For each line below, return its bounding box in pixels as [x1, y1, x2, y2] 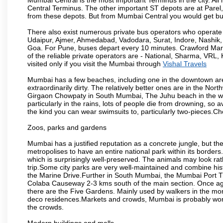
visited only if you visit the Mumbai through [27, 59, 163, 68]
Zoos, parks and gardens [27, 123, 107, 131]
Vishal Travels [163, 59, 207, 68]
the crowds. [27, 203, 64, 211]
